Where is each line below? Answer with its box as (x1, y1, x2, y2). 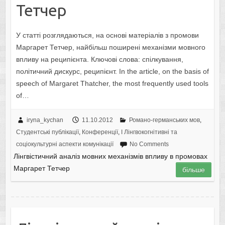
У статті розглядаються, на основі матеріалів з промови (16, 31, 199, 40)
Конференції (81, 129, 118, 136)
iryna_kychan (26, 117, 63, 124)
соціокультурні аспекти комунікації (16, 141, 114, 148)
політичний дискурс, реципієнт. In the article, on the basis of (16, 67, 209, 76)
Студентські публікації (16, 129, 79, 136)
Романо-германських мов (129, 117, 200, 124)
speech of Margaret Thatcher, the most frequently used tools (16, 79, 208, 88)
